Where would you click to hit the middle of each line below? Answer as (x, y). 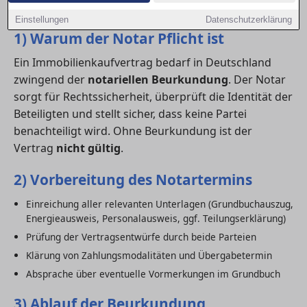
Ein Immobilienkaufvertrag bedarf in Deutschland (143, 62)
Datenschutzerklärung (248, 20)
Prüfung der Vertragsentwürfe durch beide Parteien (141, 236)
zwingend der (51, 79)
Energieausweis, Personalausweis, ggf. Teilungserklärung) (156, 218)
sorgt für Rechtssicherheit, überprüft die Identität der (153, 96)
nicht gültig (88, 148)
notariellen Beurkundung (158, 79)
